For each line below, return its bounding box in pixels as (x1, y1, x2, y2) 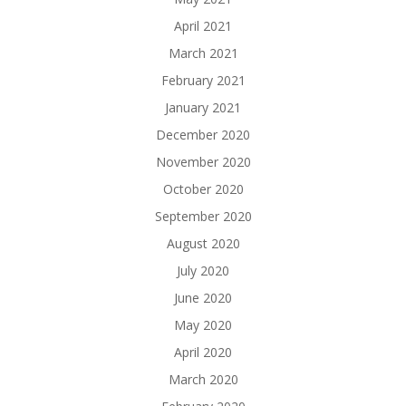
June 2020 (174, 289, 232, 306)
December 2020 (156, 126, 250, 143)
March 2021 (168, 44, 238, 62)
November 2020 (155, 153, 251, 170)
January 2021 (165, 99, 241, 116)
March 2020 (168, 371, 238, 388)
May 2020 (174, 316, 232, 333)
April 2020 (174, 343, 232, 361)
